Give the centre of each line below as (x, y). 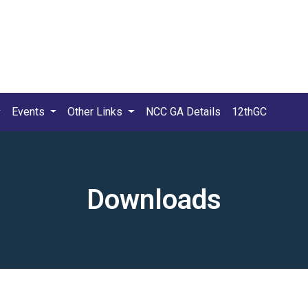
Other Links (97, 112)
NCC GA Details (184, 112)
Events (29, 112)
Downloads (154, 200)
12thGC (250, 112)
